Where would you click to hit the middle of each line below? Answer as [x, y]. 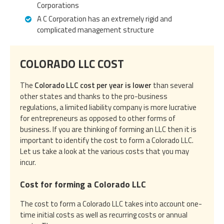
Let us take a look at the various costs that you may [104, 151]
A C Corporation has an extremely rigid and [104, 18]
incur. [28, 162]
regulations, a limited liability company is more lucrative [108, 107]
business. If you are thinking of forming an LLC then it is [108, 129]
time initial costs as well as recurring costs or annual [104, 214]
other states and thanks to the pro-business [94, 96]
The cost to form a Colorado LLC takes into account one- [111, 203]
